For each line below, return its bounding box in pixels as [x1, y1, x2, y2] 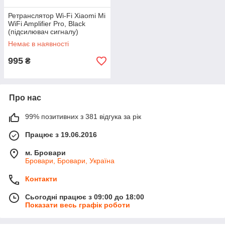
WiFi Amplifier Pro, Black [8, 20, 85, 28]
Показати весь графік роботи [25, 201, 130, 209]
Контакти [25, 175, 57, 183]
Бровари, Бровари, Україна [25, 157, 115, 165]
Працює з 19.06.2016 [25, 131, 97, 139]
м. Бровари [25, 149, 66, 157]
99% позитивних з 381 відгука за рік [25, 113, 141, 121]
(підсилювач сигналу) [8, 28, 78, 36]
